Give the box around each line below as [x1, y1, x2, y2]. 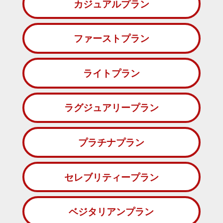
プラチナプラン [78, 136, 145, 148]
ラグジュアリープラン [64, 102, 159, 114]
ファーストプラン [73, 32, 149, 45]
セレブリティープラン [64, 171, 159, 183]
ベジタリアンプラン [69, 206, 154, 218]
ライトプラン [83, 67, 140, 79]
